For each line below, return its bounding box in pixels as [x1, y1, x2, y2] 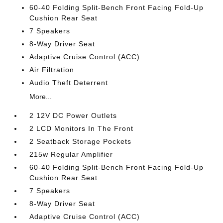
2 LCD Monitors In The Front [29, 124, 134, 132]
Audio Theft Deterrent [29, 78, 109, 87]
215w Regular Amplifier [29, 150, 113, 158]
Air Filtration [29, 65, 75, 74]
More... [29, 92, 52, 101]
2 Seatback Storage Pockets [29, 137, 132, 145]
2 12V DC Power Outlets [29, 111, 117, 119]
